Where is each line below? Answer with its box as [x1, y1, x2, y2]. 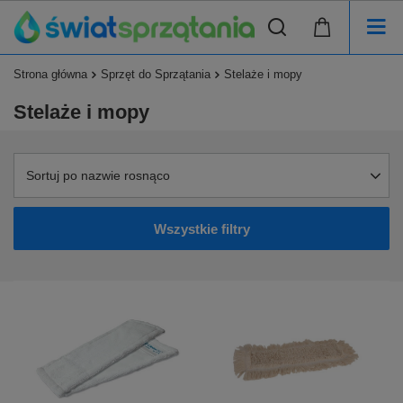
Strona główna [13, 67, 87, 82]
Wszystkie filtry [153, 220, 250, 237]
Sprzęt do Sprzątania [101, 67, 210, 82]
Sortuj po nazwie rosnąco [26, 168, 170, 184]
